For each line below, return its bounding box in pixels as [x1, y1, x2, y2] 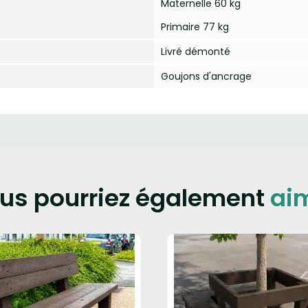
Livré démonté [161, 45, 230, 58]
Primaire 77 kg [161, 20, 229, 34]
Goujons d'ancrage [161, 69, 252, 83]
